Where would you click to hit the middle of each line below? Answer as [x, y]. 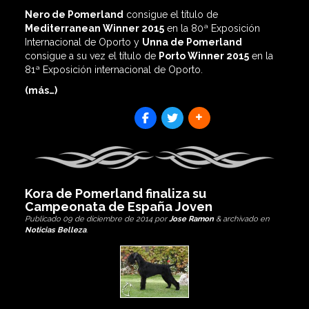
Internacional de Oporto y [83, 42]
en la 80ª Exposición [212, 28]
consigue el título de [170, 14]
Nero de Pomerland [74, 14]
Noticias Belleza [55, 230]
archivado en [245, 219]
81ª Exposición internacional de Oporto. [113, 69]
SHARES [112, 126]
